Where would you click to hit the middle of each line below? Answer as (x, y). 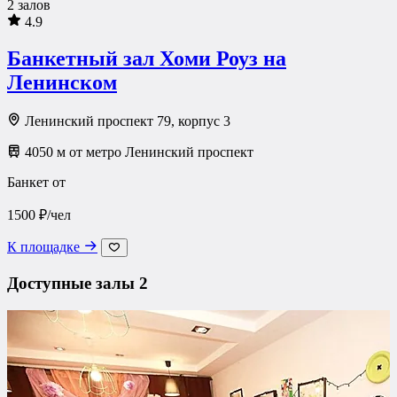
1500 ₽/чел (39, 215)
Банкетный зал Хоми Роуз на (147, 59)
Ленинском (62, 83)
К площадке (45, 247)
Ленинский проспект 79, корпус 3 (126, 121)
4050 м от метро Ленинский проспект (137, 152)
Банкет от (36, 183)
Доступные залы (73, 284)
